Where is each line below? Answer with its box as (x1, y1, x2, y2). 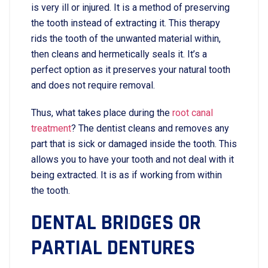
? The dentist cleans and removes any (71, 123, 229, 134)
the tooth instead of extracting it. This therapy (31, 17, 220, 29)
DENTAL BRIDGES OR (31, 209, 201, 236)
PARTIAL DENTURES (31, 234, 195, 261)
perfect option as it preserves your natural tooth (31, 64, 230, 75)
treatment (31, 123, 71, 134)
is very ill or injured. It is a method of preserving (31, 2, 230, 13)
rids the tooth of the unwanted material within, (31, 33, 221, 44)
